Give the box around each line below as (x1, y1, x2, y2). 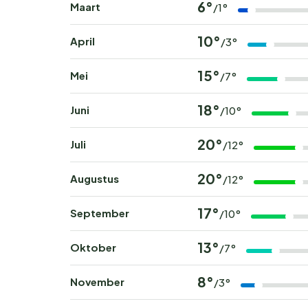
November (70, 275, 124, 289)
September (70, 206, 129, 220)
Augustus (70, 172, 119, 186)
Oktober (70, 241, 116, 254)
